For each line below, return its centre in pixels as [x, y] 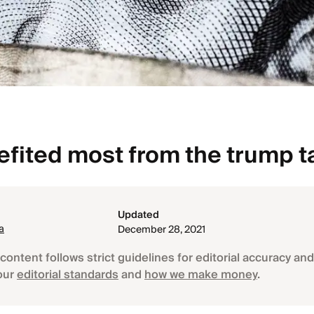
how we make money [201, 275]
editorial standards [68, 275]
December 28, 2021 [161, 230]
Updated [138, 216]
